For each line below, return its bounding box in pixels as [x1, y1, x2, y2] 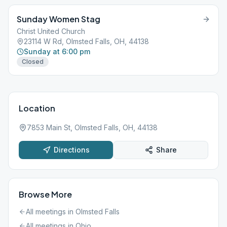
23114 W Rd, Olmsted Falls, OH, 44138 [24, 37, 149, 46]
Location [19, 103, 55, 113]
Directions [53, 145, 90, 154]
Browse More [19, 189, 72, 200]
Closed [22, 58, 44, 65]
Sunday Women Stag [17, 14, 100, 24]
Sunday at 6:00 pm [24, 47, 90, 56]
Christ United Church [17, 27, 85, 35]
